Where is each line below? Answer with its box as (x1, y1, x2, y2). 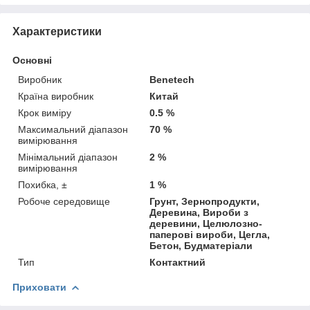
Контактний (149, 256, 206, 268)
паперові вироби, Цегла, (149, 228, 271, 240)
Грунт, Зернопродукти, (149, 195, 260, 207)
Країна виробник (18, 90, 93, 102)
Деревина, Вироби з (149, 206, 249, 218)
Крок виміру (18, 107, 71, 118)
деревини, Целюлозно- (149, 217, 263, 229)
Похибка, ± (18, 179, 67, 190)
